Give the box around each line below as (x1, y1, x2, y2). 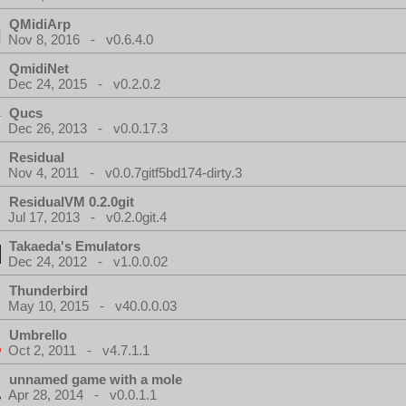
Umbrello (9, 327, 67, 343)
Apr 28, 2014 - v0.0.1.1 (8, 387, 157, 402)
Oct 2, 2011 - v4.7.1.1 (8, 343, 150, 358)
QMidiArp (9, 16, 71, 32)
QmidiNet (9, 61, 69, 76)
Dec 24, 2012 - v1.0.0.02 (8, 254, 168, 269)
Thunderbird (9, 283, 88, 298)
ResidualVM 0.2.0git (9, 194, 134, 209)
